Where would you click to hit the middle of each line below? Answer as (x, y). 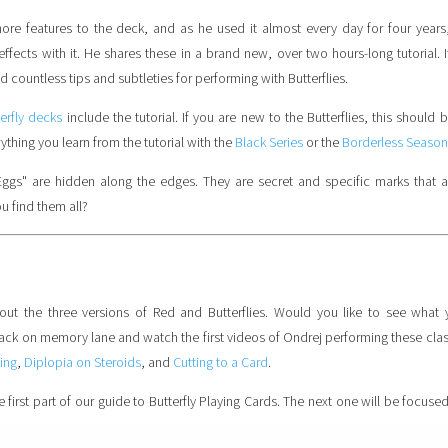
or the (322, 143)
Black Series (269, 143)
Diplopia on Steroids (82, 363)
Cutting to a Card (220, 363)
